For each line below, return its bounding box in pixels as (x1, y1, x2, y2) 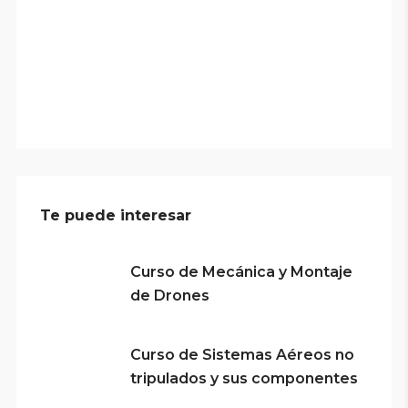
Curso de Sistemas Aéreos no (129, 346, 354, 364)
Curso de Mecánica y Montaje (129, 263, 352, 281)
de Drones (129, 287, 209, 305)
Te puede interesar (39, 207, 191, 225)
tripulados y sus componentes (129, 370, 358, 388)
